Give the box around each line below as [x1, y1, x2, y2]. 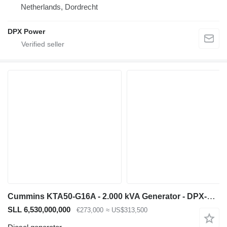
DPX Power [8, 27, 45, 36]
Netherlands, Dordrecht [21, 3, 98, 12]
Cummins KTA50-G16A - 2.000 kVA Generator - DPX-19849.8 [207, 192, 215, 202]
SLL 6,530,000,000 [8, 205, 70, 214]
